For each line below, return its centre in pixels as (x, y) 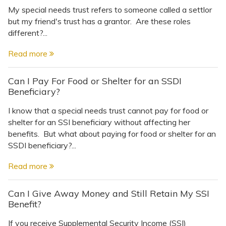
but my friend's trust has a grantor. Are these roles (99, 21)
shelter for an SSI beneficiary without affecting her (99, 122)
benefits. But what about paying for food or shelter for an (112, 133)
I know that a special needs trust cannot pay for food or (108, 110)
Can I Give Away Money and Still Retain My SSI (109, 193)
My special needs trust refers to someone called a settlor (110, 9)
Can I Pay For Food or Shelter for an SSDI (95, 81)
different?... (28, 33)
